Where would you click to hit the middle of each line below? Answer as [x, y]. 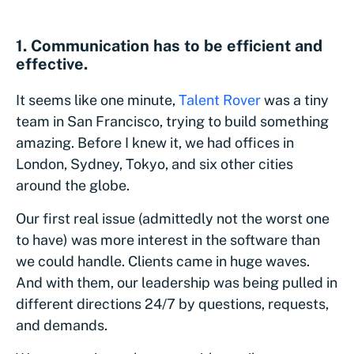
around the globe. [73, 185]
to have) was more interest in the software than [168, 239]
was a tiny [295, 100]
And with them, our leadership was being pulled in [177, 282]
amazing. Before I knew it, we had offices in [155, 142]
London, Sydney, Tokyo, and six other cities [154, 164]
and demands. [62, 325]
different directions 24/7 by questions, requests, [172, 303]
